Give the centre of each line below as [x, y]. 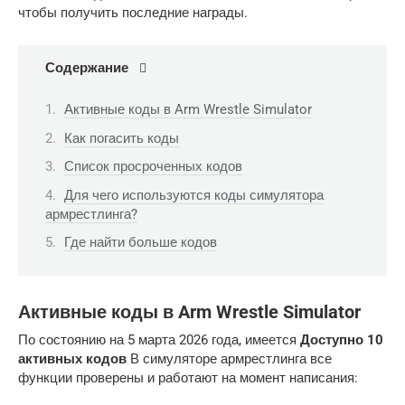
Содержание [87, 67]
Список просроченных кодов [153, 167]
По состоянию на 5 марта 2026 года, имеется [159, 339]
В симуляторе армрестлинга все [229, 358]
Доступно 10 [342, 339]
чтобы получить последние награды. [133, 12]
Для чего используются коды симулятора [194, 195]
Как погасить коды [122, 138]
